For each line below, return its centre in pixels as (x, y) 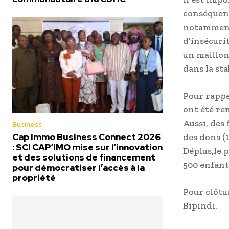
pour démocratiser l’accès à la (78, 167)
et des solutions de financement (84, 157)
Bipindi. (200, 206)
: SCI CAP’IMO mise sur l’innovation (87, 147)
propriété (34, 178)
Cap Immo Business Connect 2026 (86, 137)
